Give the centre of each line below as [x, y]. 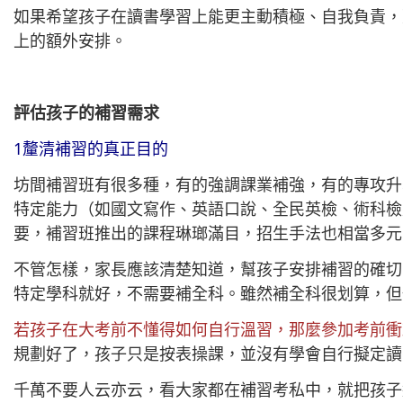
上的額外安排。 [70, 41]
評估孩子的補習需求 [86, 113]
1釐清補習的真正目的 [91, 149]
